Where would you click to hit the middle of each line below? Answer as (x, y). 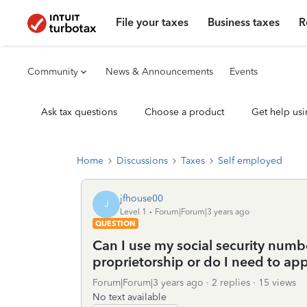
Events (244, 72)
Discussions (142, 161)
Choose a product (184, 112)
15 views (277, 283)
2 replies (231, 283)
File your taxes (152, 22)
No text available (130, 297)
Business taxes (244, 22)
